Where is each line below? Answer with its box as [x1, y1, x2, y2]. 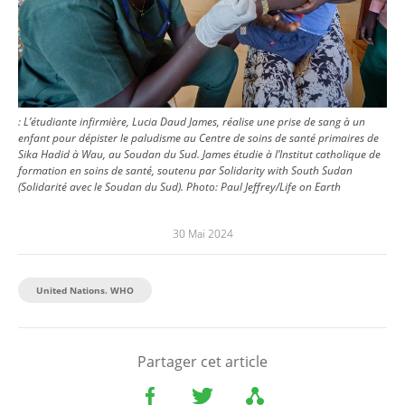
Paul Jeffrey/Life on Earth [221, 179, 341, 195]
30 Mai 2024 [172, 226, 233, 242]
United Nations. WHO [36, 284, 134, 297]
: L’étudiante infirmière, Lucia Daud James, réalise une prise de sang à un [18, 114, 365, 130]
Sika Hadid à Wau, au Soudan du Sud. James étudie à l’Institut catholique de [18, 146, 381, 163]
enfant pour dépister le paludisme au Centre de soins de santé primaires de [18, 130, 379, 146]
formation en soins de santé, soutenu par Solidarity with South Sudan [18, 163, 353, 179]
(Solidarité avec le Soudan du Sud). [18, 179, 184, 195]
